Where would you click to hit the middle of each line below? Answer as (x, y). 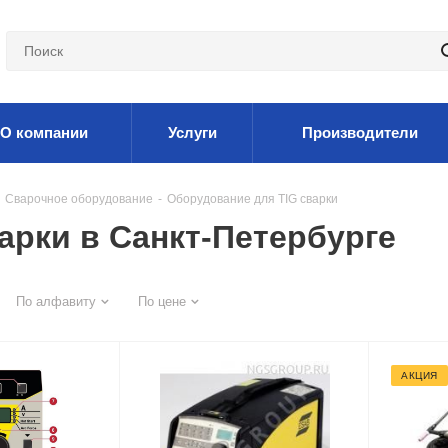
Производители (360, 132)
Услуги (192, 132)
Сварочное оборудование (79, 199)
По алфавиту (56, 301)
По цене (162, 301)
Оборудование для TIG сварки (252, 199)
